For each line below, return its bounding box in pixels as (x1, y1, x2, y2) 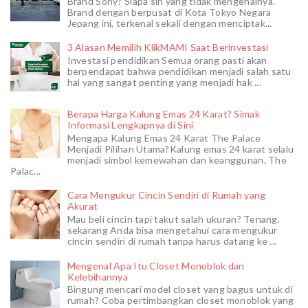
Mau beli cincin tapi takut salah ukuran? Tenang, (67, 213, 280, 225)
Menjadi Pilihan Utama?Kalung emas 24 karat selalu (67, 142, 294, 155)
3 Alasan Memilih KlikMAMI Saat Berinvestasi (67, 41, 269, 54)
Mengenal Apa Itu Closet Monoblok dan (67, 259, 245, 272)
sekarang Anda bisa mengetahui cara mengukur (67, 224, 278, 236)
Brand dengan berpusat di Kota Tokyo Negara (67, 5, 272, 18)
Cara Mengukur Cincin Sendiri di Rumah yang (67, 189, 266, 201)
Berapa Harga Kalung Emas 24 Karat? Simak (67, 107, 260, 120)
